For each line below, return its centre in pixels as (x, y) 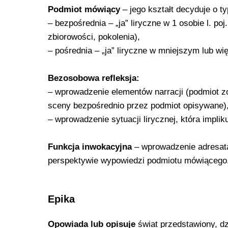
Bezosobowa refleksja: (94, 78)
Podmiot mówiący (84, 10)
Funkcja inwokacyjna (90, 147)
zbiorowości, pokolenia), (94, 37)
